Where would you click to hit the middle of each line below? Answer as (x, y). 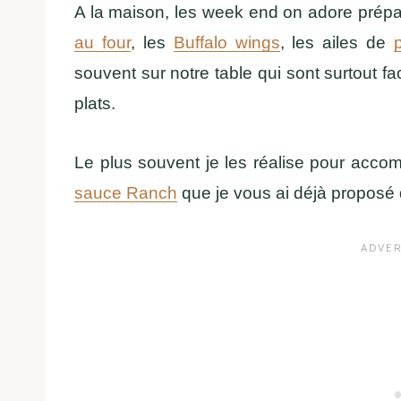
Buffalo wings (226, 42)
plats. (95, 103)
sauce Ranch (126, 192)
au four (102, 42)
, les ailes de (337, 42)
